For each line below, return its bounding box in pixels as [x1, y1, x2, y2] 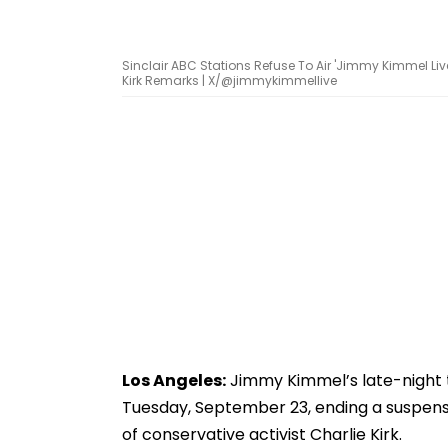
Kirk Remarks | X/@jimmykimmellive [122, 71, 337, 89]
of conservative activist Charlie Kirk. [122, 422, 402, 446]
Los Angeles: [122, 368, 226, 392]
